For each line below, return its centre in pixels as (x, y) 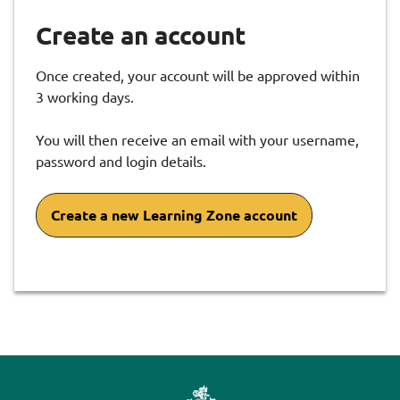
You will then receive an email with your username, (197, 140)
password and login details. (121, 161)
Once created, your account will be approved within (198, 75)
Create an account (141, 35)
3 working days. (85, 97)
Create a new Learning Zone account (174, 215)
